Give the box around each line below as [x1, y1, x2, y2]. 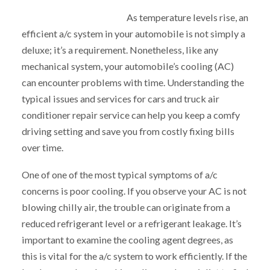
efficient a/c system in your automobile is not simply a [21, 28, 245, 40]
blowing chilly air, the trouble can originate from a [21, 201, 230, 213]
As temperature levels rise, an [127, 11, 249, 24]
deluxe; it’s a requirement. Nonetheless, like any [21, 44, 218, 56]
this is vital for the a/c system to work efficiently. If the [21, 250, 247, 262]
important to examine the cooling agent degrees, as [21, 233, 233, 245]
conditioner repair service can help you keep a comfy [21, 109, 240, 121]
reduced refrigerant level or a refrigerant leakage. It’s [21, 217, 242, 229]
